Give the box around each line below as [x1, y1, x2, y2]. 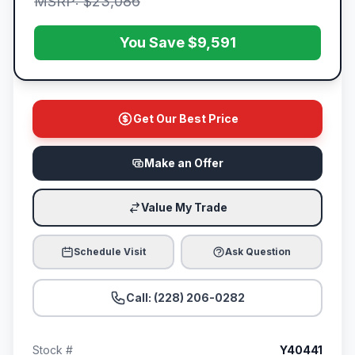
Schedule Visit [74, 246, 146, 258]
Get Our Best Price [132, 112, 239, 126]
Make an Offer [144, 156, 223, 170]
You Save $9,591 [119, 34, 236, 52]
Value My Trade [140, 200, 227, 215]
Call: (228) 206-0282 [126, 291, 245, 305]
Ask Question [225, 246, 291, 258]
